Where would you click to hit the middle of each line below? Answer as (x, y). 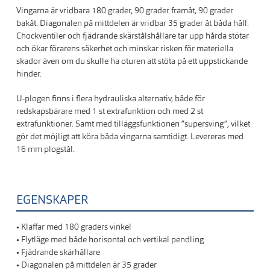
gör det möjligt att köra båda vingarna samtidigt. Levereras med (130, 137)
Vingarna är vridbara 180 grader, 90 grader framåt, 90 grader (125, 11)
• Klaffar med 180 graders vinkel (74, 227)
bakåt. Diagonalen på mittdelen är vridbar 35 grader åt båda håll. (133, 23)
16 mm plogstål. (46, 149)
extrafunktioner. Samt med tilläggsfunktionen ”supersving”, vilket (133, 124)
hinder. (29, 74)
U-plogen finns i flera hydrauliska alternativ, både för (111, 99)
